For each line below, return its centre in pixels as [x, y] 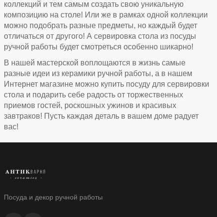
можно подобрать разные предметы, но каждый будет [100, 25]
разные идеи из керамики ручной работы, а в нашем [98, 73]
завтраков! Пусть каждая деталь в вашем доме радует [101, 116]
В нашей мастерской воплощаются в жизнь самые [94, 62]
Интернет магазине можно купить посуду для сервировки [106, 84]
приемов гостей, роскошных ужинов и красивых [90, 105]
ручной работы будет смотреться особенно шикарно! [98, 46]
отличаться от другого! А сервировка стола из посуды [100, 36]
